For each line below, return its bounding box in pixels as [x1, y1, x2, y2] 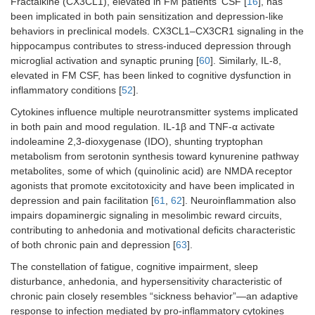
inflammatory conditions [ [11, 84, 122, 96]
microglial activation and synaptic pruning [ [11, 55, 199, 67]
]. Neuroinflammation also [182, 195, 296, 207]
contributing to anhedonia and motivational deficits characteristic [11, 224, 295, 236]
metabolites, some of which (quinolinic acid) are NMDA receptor [11, 165, 292, 177]
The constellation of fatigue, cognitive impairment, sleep [11, 261, 258, 273]
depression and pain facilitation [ [11, 195, 154, 207]
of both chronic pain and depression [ [11, 239, 176, 251]
